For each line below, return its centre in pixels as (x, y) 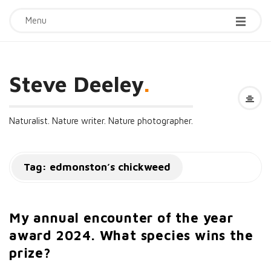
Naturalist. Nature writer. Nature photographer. (101, 121)
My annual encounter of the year (121, 218)
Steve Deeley (77, 84)
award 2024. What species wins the (131, 235)
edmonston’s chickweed (110, 167)
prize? (30, 253)
